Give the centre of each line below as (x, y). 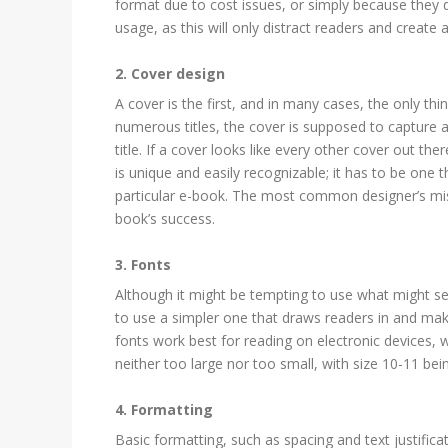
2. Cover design (170, 74)
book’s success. (165, 219)
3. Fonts (143, 265)
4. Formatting (164, 410)
